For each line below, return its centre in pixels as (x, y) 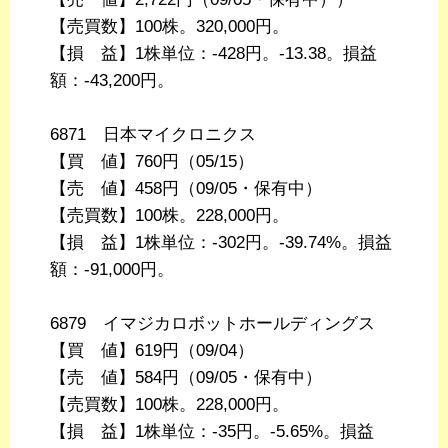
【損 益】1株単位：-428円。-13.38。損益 (213, 54)
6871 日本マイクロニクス (153, 135)
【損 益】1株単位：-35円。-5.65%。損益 (212, 432)
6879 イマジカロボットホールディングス (212, 324)
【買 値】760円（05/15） (152, 162)
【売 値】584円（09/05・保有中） (186, 378)
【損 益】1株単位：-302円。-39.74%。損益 (221, 243)
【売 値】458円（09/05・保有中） (186, 189)
